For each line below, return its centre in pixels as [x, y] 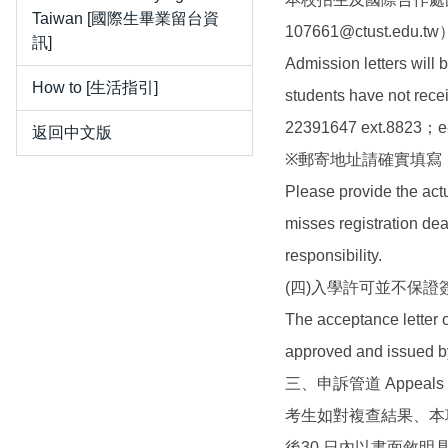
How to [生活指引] [95, 87]
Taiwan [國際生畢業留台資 [125, 18]
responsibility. [333, 255]
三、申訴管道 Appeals [364, 383]
